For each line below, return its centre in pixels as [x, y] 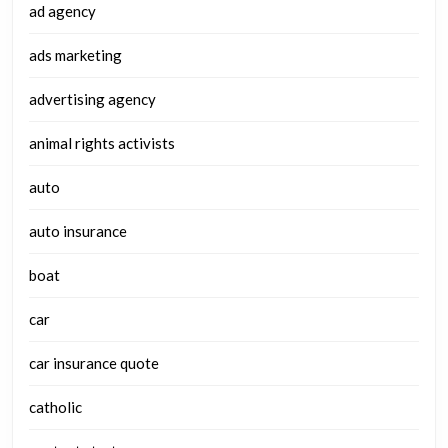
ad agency [62, 11]
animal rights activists [102, 143]
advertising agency [92, 99]
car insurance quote [94, 363]
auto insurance [78, 231]
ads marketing [75, 55]
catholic [55, 407]
